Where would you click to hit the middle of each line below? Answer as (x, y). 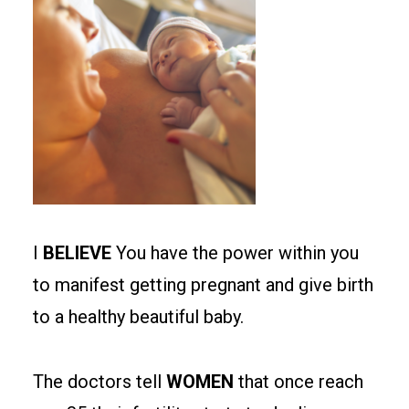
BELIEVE (77, 253)
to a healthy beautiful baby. (138, 317)
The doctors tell (100, 382)
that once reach (299, 382)
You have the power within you (235, 253)
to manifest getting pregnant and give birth (203, 285)
